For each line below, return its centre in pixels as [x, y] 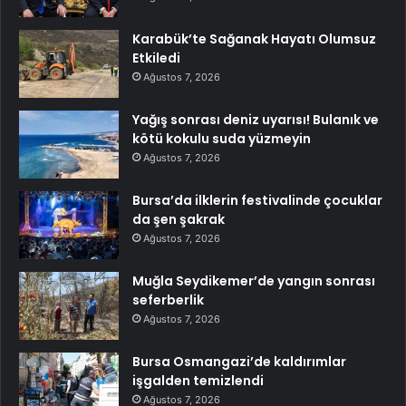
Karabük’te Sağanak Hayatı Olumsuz [254, 39]
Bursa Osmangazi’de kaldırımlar [239, 361]
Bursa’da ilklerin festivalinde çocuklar [257, 200]
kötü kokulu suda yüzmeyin [222, 138]
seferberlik [168, 300]
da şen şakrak [179, 219]
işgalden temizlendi [198, 380]
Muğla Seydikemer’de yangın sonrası [254, 280]
